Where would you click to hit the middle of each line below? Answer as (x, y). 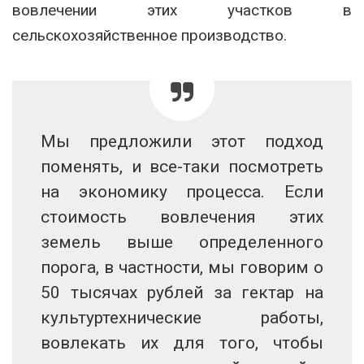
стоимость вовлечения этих (182, 217)
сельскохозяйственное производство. (149, 35)
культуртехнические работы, (182, 317)
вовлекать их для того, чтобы (182, 342)
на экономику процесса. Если (182, 191)
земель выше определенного (182, 242)
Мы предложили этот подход (182, 141)
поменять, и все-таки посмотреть (182, 166)
